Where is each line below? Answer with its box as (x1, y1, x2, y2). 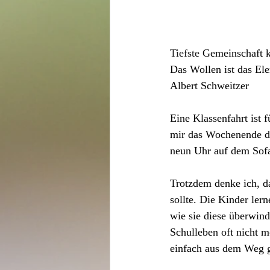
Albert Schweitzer (170, 80, 249, 92)
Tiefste (170, 47, 199, 60)
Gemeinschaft (199, 47, 266, 60)
